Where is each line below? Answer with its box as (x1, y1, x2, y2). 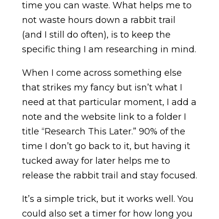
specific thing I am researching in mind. (22, 44, 196, 55)
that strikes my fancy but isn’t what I (22, 82, 182, 93)
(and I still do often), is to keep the (22, 29, 171, 40)
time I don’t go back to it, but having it (22, 140, 190, 152)
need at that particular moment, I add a (22, 96, 197, 108)
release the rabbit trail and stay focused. (22, 170, 197, 181)
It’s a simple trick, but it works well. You (22, 193, 194, 204)
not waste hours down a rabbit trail (22, 14, 175, 25)
